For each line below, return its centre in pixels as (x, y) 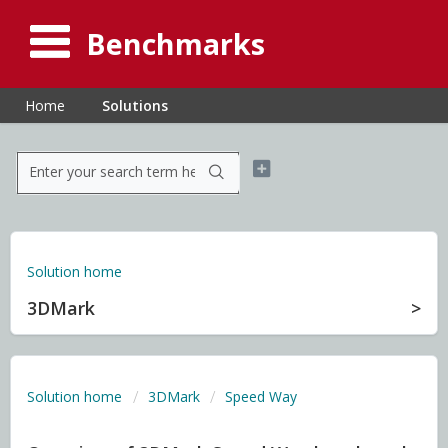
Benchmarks (175, 43)
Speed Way (261, 396)
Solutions (135, 105)
